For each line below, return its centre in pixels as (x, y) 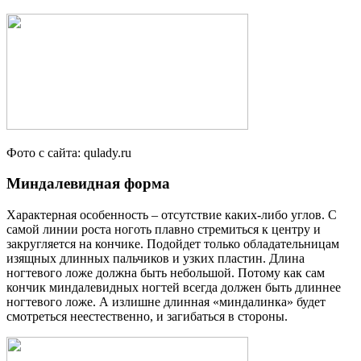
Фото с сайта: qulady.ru (69, 152)
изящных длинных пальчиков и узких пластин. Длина (156, 258)
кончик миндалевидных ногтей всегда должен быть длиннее (174, 287)
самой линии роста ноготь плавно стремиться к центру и (164, 229)
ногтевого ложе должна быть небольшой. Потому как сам (166, 272)
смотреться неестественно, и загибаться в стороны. (147, 316)
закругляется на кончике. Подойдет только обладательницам (173, 243)
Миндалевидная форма (88, 184)
